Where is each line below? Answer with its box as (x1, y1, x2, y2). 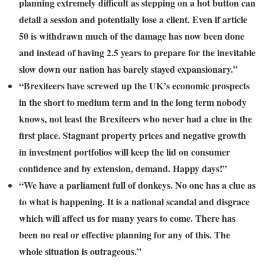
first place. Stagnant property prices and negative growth (19, 128, 246, 142)
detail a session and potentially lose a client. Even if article (19, 12, 247, 26)
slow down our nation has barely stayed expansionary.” (19, 62, 238, 76)
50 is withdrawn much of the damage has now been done (19, 29, 244, 43)
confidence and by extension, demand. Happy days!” (19, 161, 227, 175)
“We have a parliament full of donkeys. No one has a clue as (19, 178, 256, 192)
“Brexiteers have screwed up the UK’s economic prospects (19, 79, 250, 92)
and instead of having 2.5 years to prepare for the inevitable (19, 46, 256, 59)
